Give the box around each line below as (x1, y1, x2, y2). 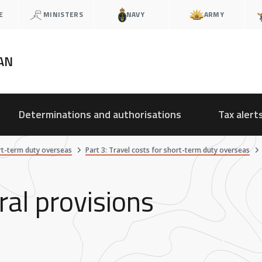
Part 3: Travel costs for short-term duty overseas (85, 145, 250, 156)
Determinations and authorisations (18, 106, 181, 123)
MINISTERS (43, 9, 83, 20)
